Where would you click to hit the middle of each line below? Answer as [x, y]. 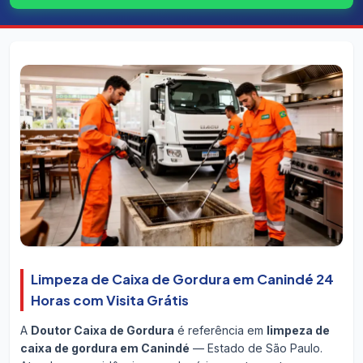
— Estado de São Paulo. [256, 348]
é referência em [220, 331]
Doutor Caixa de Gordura [102, 331]
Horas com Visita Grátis [109, 300]
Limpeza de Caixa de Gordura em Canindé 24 [182, 279]
